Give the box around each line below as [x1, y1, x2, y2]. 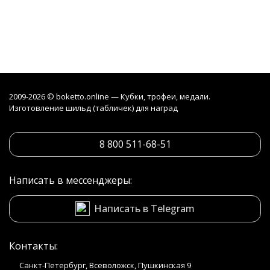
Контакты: [9, 239, 58, 253]
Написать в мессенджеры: [9, 174, 132, 187]
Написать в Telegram [94, 201, 195, 215]
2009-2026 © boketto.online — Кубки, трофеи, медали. [9, 91, 210, 102]
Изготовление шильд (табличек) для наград [9, 102, 178, 113]
